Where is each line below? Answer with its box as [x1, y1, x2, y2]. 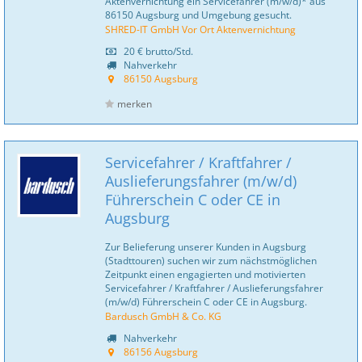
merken [117, 97, 152, 111]
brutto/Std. [143, 44, 193, 57]
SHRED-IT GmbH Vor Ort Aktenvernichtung [105, 23, 296, 36]
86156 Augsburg [124, 345, 198, 358]
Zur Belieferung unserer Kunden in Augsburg [105, 240, 306, 253]
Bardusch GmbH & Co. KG [105, 309, 221, 322]
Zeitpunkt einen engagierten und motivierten [105, 267, 305, 280]
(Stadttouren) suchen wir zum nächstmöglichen [105, 254, 317, 267]
